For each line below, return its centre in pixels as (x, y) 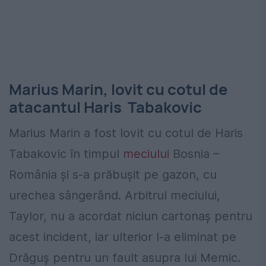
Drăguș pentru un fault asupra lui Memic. (125, 257)
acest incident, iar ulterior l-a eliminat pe (123, 237)
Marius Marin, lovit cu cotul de (118, 89)
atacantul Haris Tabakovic (105, 107)
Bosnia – (194, 153)
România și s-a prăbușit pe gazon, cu (113, 174)
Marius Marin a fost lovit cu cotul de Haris (126, 133)
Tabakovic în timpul (66, 153)
